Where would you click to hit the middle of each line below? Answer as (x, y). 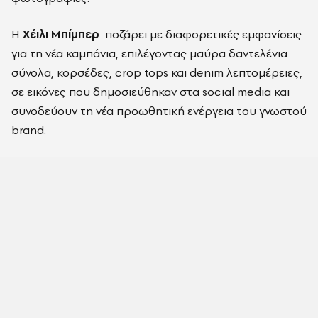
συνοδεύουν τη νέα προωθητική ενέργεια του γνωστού (159, 111)
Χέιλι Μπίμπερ (61, 34)
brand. (29, 130)
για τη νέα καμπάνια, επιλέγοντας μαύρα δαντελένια (149, 53)
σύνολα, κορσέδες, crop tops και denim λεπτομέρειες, (157, 72)
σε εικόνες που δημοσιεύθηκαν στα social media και (150, 92)
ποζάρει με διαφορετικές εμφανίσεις (202, 34)
